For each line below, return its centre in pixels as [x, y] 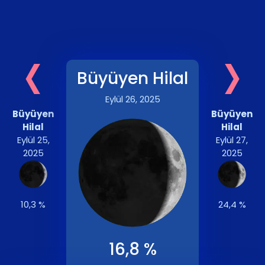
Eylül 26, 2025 [132, 99]
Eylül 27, [232, 140]
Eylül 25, [33, 140]
